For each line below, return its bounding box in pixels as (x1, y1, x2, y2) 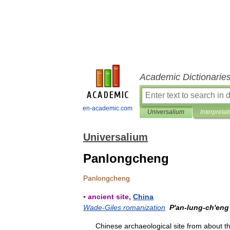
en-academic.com (83, 105, 132, 112)
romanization (123, 203, 165, 212)
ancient (88, 193, 114, 201)
